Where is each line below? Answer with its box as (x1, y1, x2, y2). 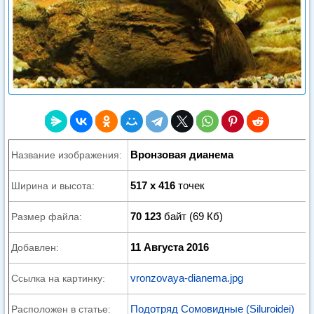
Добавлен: (11, 242, 59, 253)
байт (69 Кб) (161, 210, 223, 222)
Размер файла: (11, 211, 82, 222)
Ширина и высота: (11, 180, 95, 191)
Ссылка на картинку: (11, 273, 105, 284)
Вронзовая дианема (130, 149, 233, 161)
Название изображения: (11, 149, 122, 161)
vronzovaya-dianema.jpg (130, 272, 243, 284)
